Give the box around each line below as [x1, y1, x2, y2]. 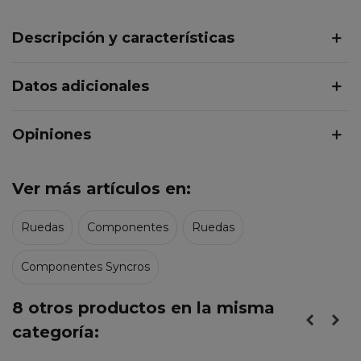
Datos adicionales [12, 77, 149, 95]
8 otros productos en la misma [12, 297, 275, 317]
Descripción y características [12, 28, 234, 47]
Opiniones [12, 125, 91, 143]
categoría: [12, 322, 99, 342]
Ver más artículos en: [12, 178, 191, 198]
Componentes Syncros [21, 259, 150, 274]
